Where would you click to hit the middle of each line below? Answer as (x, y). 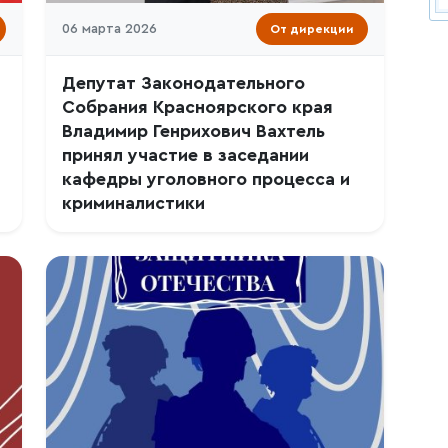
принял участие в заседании (185, 155)
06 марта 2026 (109, 29)
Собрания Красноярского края (197, 107)
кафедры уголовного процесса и (206, 179)
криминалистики (133, 203)
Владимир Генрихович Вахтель (193, 131)
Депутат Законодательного (183, 83)
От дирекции (312, 29)
